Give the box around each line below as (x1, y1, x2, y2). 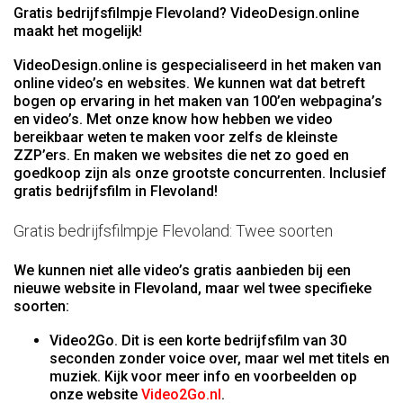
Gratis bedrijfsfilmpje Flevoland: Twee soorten (13, 221, 333, 241)
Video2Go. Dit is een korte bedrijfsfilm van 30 (49, 332, 346, 350)
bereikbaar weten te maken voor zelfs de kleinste (13, 129, 337, 147)
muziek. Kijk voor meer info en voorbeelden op (49, 368, 357, 386)
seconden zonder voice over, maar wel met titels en (49, 350, 390, 368)
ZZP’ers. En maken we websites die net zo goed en (13, 147, 349, 165)
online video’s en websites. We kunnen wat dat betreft (13, 75, 365, 93)
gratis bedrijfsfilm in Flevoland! (13, 183, 218, 201)
